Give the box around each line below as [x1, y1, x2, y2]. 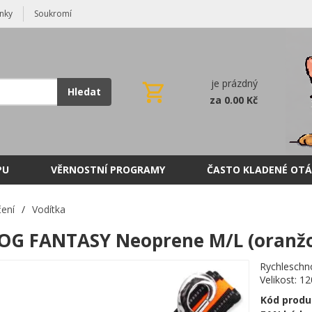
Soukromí [34, 8, 72, 19]
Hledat [68, 85, 101, 98]
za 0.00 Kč [210, 93, 258, 107]
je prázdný [211, 77, 258, 90]
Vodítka [31, 203, 65, 216]
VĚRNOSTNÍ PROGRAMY [51, 163, 165, 176]
